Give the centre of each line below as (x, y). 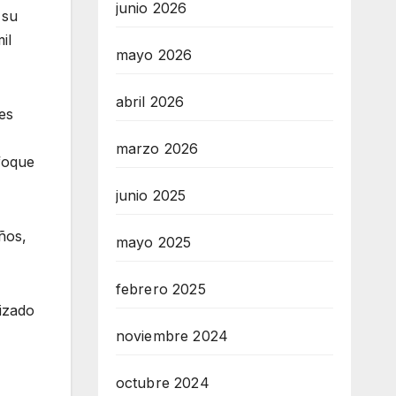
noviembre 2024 (172, 336)
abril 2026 (150, 102)
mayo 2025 (153, 243)
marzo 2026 (157, 149)
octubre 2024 (162, 383)
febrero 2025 (160, 289)
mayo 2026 (154, 55)
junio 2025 (151, 196)
